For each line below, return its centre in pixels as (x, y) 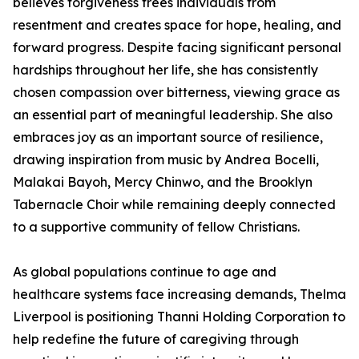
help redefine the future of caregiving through (156, 339)
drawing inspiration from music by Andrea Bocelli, (166, 159)
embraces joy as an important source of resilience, (168, 137)
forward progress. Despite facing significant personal (177, 47)
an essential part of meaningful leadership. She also (173, 115)
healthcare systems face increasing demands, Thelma (179, 294)
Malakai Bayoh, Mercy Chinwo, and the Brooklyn (163, 182)
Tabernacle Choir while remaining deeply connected (174, 204)
